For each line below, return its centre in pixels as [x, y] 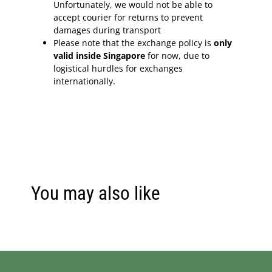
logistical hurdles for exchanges [118, 68]
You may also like [96, 193]
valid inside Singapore [100, 55]
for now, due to [179, 55]
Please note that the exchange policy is [133, 42]
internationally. [86, 81]
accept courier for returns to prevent [128, 17]
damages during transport [107, 30]
